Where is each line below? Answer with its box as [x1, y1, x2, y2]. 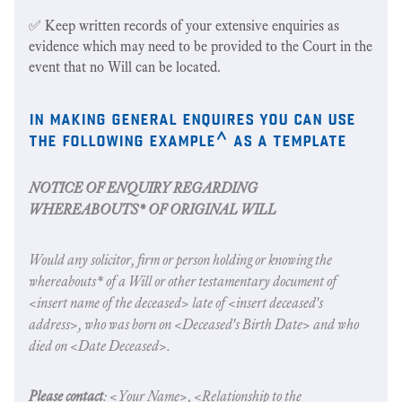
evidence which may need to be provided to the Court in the [29, 37, 372, 55]
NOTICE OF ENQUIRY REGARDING [29, 179, 258, 197]
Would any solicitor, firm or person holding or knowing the [29, 250, 332, 268]
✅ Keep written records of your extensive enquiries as [29, 16, 339, 34]
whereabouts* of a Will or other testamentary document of [29, 272, 336, 290]
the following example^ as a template [29, 125, 346, 151]
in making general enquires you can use [29, 103, 355, 129]
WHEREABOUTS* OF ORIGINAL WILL [29, 200, 276, 218]
